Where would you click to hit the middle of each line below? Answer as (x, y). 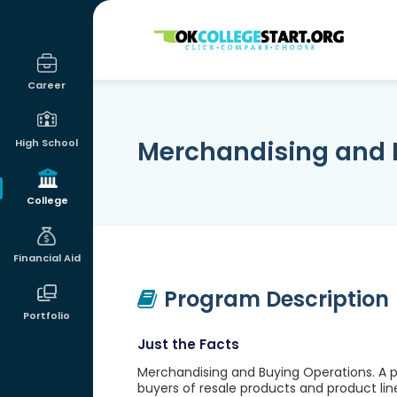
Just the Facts (188, 344)
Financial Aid (47, 258)
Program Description (276, 299)
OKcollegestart (205, 33)
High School (47, 143)
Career (47, 85)
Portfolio (47, 315)
